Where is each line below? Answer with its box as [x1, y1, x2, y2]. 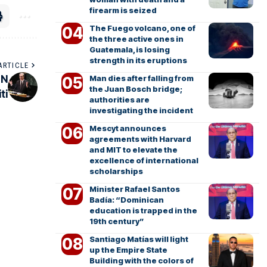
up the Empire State [89, 245, 167, 254]
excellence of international [89, 156, 198, 165]
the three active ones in [89, 34, 184, 44]
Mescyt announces [89, 123, 166, 133]
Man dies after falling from [89, 73, 194, 83]
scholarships [89, 166, 143, 176]
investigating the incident [89, 105, 193, 115]
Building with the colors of [89, 256, 194, 265]
